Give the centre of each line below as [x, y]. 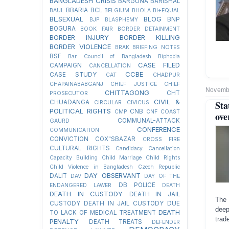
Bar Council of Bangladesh [110, 56]
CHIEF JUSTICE [134, 84]
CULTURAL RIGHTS [80, 148]
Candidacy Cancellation [148, 148]
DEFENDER [166, 222]
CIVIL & [167, 102]
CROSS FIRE [161, 139]
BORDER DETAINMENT [148, 29]
